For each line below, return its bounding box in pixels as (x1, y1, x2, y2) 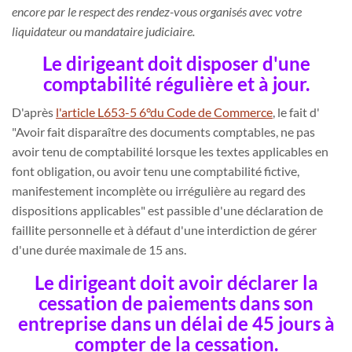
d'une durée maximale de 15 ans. (12, 242, 186, 258)
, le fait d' (273, 104, 320, 120)
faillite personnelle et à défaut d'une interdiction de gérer (12, 222, 317, 238)
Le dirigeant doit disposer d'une (42, 52, 310, 75)
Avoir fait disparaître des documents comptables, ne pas (16, 124, 315, 140)
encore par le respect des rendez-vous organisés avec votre (12, 3, 302, 19)
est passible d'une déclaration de (145, 203, 323, 218)
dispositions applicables (12, 203, 141, 218)
